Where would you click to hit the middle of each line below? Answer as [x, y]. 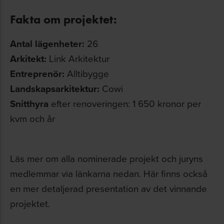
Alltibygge [87, 73]
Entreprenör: [37, 73]
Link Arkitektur [78, 58]
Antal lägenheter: [47, 43]
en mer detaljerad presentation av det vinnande [108, 188]
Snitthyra [30, 103]
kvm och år [32, 118]
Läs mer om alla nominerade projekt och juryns [106, 158]
